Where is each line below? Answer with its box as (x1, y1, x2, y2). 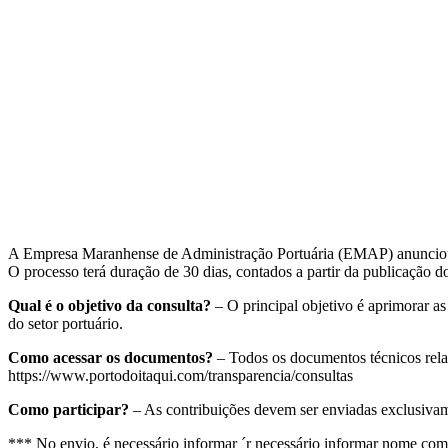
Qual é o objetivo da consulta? (8, 297, 211, 314)
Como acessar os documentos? (8, 349, 213, 366)
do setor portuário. (8, 315, 123, 332)
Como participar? (8, 401, 129, 418)
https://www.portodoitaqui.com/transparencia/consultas (8, 367, 353, 384)
